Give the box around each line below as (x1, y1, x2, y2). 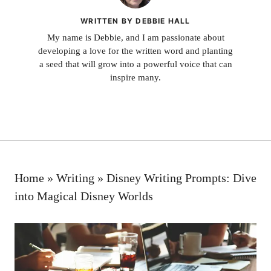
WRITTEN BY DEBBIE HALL (80, 16, 191, 25)
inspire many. (110, 73, 161, 82)
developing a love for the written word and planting (38, 46, 233, 56)
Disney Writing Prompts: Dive (106, 171, 256, 184)
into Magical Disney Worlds (15, 189, 153, 203)
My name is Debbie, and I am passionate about (47, 33, 224, 42)
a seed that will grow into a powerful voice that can (39, 59, 232, 69)
